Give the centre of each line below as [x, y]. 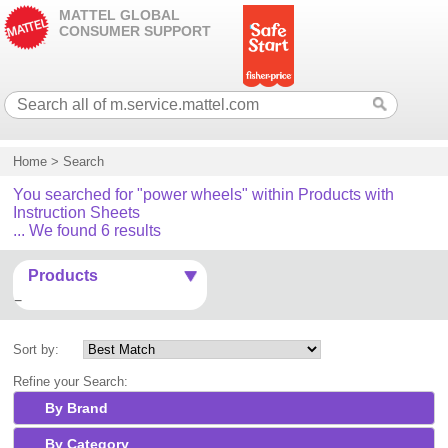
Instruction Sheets [77, 212]
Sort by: [36, 349]
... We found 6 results [87, 230]
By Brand [77, 408]
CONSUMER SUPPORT [135, 31]
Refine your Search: [71, 381]
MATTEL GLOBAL [120, 15]
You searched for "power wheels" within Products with [204, 194]
